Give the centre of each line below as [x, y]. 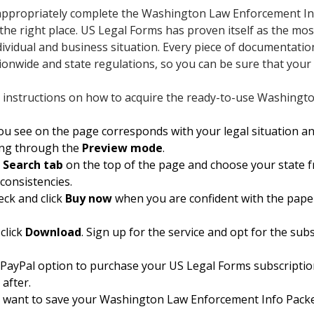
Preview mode [122, 148]
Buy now [89, 198]
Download [53, 232]
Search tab [33, 164]
